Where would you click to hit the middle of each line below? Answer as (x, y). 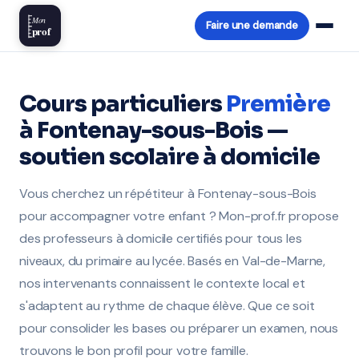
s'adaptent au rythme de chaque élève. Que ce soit (167, 306)
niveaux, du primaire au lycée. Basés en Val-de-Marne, (173, 261)
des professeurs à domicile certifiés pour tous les (161, 238)
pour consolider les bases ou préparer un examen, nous (179, 328)
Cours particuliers (123, 104)
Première (278, 104)
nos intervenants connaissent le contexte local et (162, 283)
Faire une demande (252, 25)
